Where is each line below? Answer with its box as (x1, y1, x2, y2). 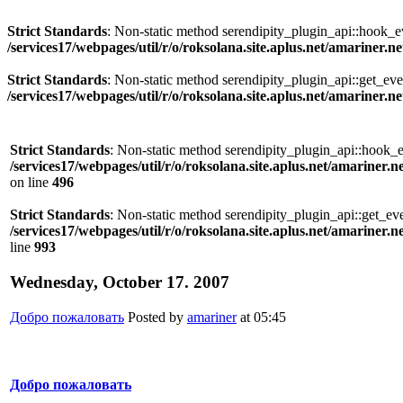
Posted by (124, 309, 187, 325)
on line (10, 175, 52, 191)
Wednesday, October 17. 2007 (10, 273, 229, 292)
